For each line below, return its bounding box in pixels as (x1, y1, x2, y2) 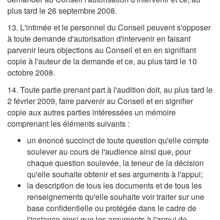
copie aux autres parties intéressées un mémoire (7, 106, 176, 118)
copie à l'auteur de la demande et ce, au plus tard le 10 (7, 55, 197, 67)
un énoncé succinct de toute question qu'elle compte (27, 135, 209, 146)
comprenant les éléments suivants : (7, 117, 130, 129)
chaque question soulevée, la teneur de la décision (27, 157, 204, 169)
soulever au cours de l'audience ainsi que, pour (27, 146, 191, 158)
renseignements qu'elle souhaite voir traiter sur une (27, 191, 204, 203)
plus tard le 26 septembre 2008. (7, 4, 117, 16)
